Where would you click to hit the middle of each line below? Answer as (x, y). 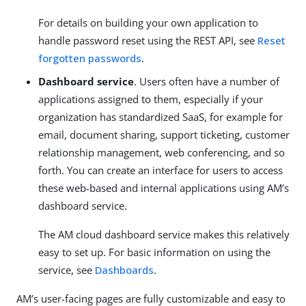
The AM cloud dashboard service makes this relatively (164, 234)
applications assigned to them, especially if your (151, 99)
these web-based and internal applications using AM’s (164, 187)
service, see (67, 269)
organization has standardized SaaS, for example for (161, 116)
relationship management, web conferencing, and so (162, 152)
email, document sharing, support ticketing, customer (164, 134)
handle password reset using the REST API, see (148, 40)
